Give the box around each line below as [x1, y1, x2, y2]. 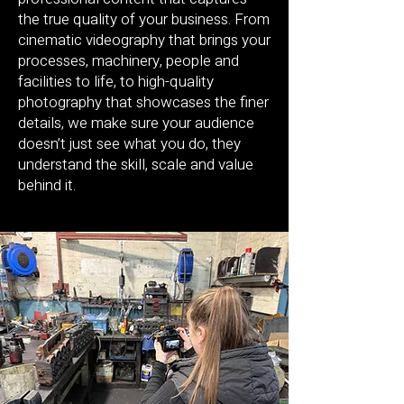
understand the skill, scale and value [18, 152, 253, 176]
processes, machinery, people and [18, 49, 239, 72]
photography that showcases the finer [18, 90, 269, 114]
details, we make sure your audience [18, 111, 254, 134]
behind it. [18, 173, 76, 197]
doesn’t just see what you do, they [18, 132, 241, 155]
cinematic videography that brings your [18, 28, 271, 51]
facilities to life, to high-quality [18, 69, 214, 93]
